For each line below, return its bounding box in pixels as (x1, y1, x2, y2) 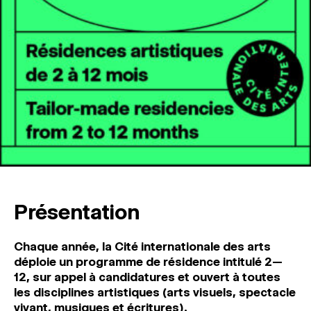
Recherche (14, 92, 75, 106)
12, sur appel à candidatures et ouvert (14, 270, 233, 284)
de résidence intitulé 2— (146, 255, 283, 269)
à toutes (233, 270, 280, 284)
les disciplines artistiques (14, 285, 162, 299)
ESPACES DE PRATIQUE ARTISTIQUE (14, 48, 219, 62)
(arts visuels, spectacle (162, 285, 296, 299)
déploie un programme (14, 255, 146, 269)
